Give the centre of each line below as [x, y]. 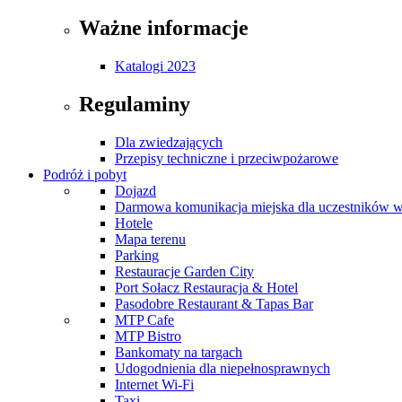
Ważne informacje [164, 28]
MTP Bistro [148, 336]
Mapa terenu [150, 240]
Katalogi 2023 [155, 66]
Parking [137, 256]
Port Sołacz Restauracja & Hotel [206, 288]
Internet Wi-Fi [154, 385]
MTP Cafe [144, 320]
